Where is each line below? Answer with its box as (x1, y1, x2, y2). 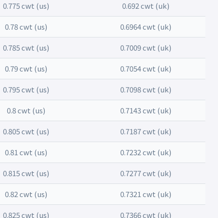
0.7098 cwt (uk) (120, 84, 171, 94)
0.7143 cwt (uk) (120, 105, 171, 115)
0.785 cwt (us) (3, 42, 49, 53)
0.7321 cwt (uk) (120, 189, 171, 199)
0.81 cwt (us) (5, 147, 47, 157)
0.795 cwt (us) (3, 84, 49, 94)
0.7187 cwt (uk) (120, 126, 171, 136)
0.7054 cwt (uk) (120, 63, 171, 73)
